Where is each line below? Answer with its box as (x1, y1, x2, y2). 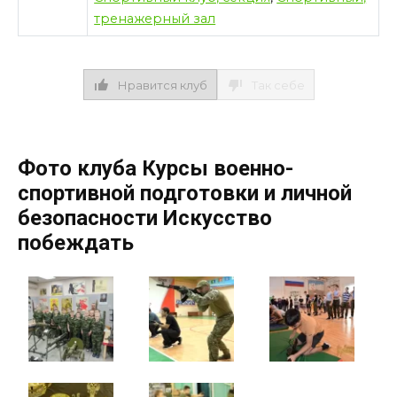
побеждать (18, 230, 134, 255)
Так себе (251, 77, 305, 92)
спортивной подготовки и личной (18, 180, 352, 206)
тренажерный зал (94, 11, 216, 27)
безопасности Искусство (18, 205, 272, 230)
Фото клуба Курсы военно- (18, 155, 293, 181)
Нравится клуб (117, 77, 207, 92)
